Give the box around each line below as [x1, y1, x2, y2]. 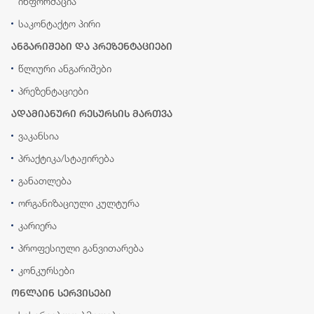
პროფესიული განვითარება [18, 242, 144, 254]
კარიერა [18, 219, 57, 232]
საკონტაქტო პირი [18, 18, 100, 30]
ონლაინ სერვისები [11, 287, 111, 299]
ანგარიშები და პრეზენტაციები [11, 41, 172, 53]
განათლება [18, 175, 71, 187]
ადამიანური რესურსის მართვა [11, 108, 172, 120]
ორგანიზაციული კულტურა [18, 197, 139, 210]
